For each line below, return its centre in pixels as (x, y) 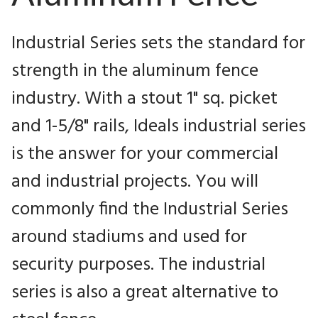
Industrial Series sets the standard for (158, 44)
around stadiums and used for (129, 238)
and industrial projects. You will (135, 182)
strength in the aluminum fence (135, 72)
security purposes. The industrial (138, 265)
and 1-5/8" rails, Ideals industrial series (159, 127)
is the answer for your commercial (145, 155)
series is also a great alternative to (145, 293)
